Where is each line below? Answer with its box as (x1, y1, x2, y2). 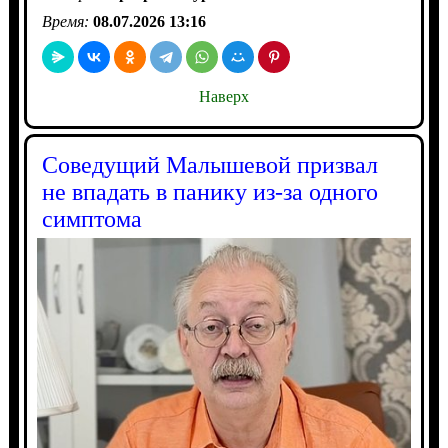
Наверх (198, 87, 249, 105)
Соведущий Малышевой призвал (41, 151, 378, 178)
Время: (41, 12, 93, 30)
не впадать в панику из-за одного (41, 178, 378, 205)
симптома (41, 205, 142, 232)
